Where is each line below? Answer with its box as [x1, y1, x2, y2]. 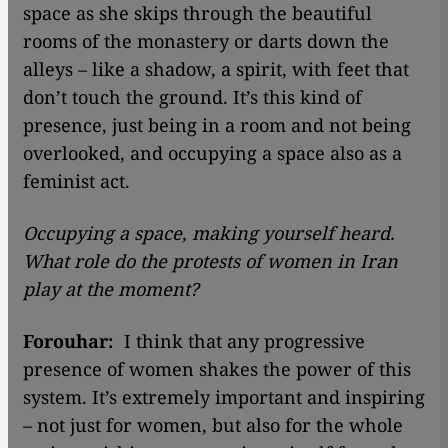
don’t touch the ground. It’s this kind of [23, 85, 362, 110]
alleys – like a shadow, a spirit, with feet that [23, 57, 409, 82]
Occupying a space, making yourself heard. [23, 221, 395, 246]
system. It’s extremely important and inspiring [23, 385, 425, 410]
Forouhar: [23, 329, 114, 354]
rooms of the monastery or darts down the [23, 29, 389, 54]
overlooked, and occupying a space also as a [23, 141, 402, 166]
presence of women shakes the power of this [23, 357, 411, 382]
